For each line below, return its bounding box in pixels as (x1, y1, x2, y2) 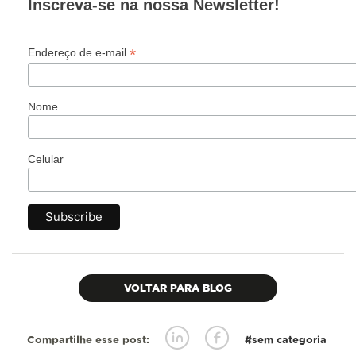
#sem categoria (244, 334, 327, 346)
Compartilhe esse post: (26, 334, 149, 346)
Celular (28, 152, 64, 165)
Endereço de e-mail (28, 45, 130, 59)
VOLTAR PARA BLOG (124, 282, 232, 294)
